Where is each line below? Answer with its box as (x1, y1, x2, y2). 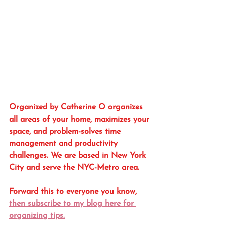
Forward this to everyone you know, (9, 188, 139, 196)
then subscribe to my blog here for (9, 200, 136, 208)
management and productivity (9, 140, 120, 148)
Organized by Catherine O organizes (9, 103, 145, 112)
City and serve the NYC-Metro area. (9, 164, 142, 172)
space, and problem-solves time (9, 128, 123, 136)
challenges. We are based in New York (9, 152, 148, 160)
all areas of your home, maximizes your (9, 116, 152, 124)
